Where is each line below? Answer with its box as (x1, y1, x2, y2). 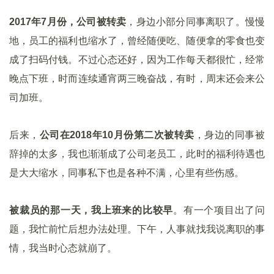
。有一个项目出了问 (173, 205, 265, 215)
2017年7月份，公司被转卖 (9, 17, 127, 27)
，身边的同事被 (194, 130, 265, 140)
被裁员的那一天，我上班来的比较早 (9, 205, 173, 215)
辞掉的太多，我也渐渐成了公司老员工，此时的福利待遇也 (9, 149, 265, 159)
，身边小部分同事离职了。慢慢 (126, 17, 265, 27)
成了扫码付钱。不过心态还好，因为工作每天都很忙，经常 (9, 54, 265, 65)
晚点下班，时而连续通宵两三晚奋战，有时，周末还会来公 (9, 73, 265, 84)
